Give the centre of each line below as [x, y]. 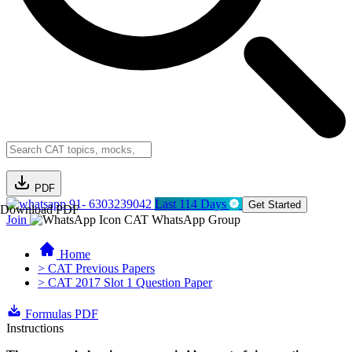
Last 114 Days [192, 204]
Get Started [275, 205]
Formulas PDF [60, 314]
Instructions [35, 328]
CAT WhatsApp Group [181, 220]
